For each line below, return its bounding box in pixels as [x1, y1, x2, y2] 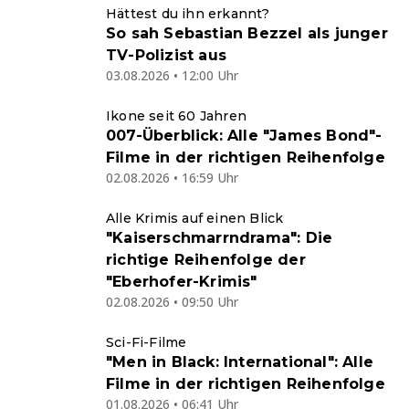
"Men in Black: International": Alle [106, 352, 373, 371]
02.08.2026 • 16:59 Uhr [106, 168, 238, 186]
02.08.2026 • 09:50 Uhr [106, 292, 238, 310]
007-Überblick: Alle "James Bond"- [106, 126, 383, 144]
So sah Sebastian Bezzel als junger [106, 24, 388, 42]
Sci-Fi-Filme [106, 333, 187, 351]
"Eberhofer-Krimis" [106, 272, 257, 290]
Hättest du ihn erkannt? [106, 5, 270, 22]
